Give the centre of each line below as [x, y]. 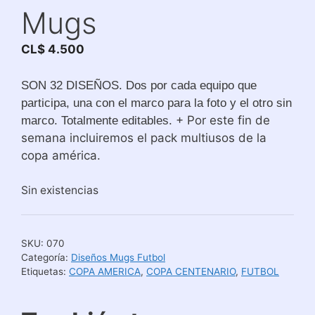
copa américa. [61, 155]
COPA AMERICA [105, 272]
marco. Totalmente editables [95, 120]
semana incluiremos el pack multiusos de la [144, 137]
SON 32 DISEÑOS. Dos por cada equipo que [139, 85]
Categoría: [46, 258]
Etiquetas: [45, 272]
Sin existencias [60, 190]
